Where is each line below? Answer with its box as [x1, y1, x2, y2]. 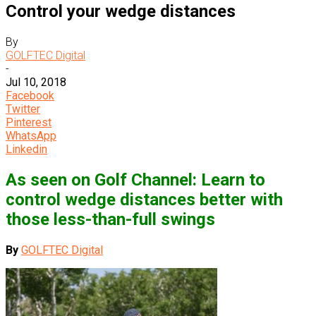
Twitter [6, 102, 40, 116]
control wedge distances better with [6, 190, 283, 210]
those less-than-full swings [6, 209, 215, 230]
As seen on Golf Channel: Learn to [6, 170, 265, 190]
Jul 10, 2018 [6, 75, 66, 90]
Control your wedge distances [6, 1, 236, 22]
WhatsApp [6, 129, 56, 143]
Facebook [6, 89, 54, 103]
